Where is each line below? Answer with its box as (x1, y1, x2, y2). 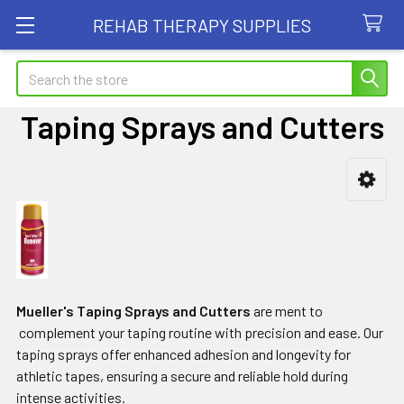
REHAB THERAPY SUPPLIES (93, 14, 311, 36)
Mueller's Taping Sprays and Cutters (16, 302, 251, 320)
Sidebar (16, 190, 106, 223)
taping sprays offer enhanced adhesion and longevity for (16, 345, 351, 363)
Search (16, 62, 58, 79)
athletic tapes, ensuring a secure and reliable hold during (16, 367, 348, 385)
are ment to (251, 302, 323, 320)
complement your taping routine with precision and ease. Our (16, 324, 383, 342)
